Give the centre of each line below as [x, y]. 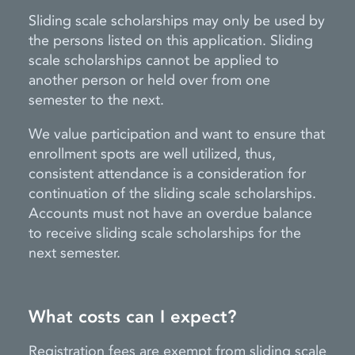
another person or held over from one [149, 80]
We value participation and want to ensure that [177, 134]
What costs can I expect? [132, 317]
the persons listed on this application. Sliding [171, 41]
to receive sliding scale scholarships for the [165, 233]
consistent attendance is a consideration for [167, 174]
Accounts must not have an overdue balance [170, 214]
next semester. [74, 253]
